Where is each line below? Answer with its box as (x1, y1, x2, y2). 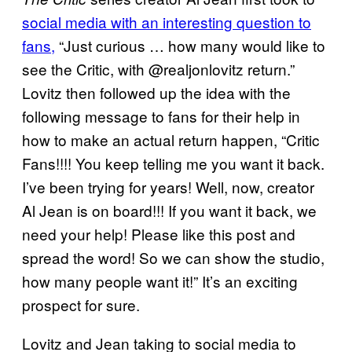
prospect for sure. (22, 294, 140, 316)
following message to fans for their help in (22, 105, 300, 127)
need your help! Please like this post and (22, 223, 295, 245)
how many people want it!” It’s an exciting (22, 270, 298, 292)
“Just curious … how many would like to (55, 35, 325, 57)
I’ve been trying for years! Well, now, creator (22, 176, 314, 198)
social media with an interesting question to (22, 11, 311, 33)
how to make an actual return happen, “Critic (22, 129, 320, 151)
